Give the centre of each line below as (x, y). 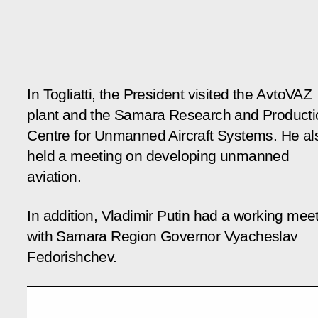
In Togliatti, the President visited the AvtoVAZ (170, 94)
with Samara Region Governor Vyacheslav (163, 236)
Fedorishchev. (72, 257)
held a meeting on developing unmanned (158, 156)
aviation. (54, 176)
